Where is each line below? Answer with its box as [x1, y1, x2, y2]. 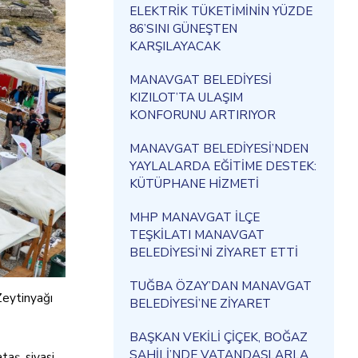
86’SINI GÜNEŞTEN [129, 20, 237, 37]
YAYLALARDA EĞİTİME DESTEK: [129, 157, 316, 174]
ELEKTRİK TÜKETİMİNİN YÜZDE [129, 2, 312, 19]
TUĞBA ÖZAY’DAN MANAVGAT [129, 277, 312, 294]
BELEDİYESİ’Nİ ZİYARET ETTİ [129, 244, 298, 261]
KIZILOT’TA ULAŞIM [129, 89, 243, 105]
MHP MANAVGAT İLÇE [129, 209, 260, 225]
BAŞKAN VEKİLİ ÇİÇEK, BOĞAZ [129, 328, 308, 345]
